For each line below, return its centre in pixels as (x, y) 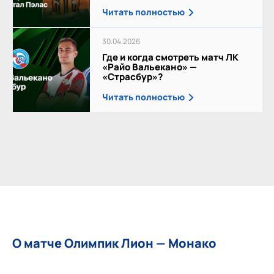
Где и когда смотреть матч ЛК (171, 57)
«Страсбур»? (133, 76)
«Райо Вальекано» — (150, 67)
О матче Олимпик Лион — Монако (114, 243)
